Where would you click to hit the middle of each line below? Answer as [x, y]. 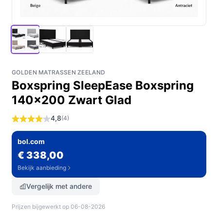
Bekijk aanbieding [42, 168]
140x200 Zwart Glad [72, 100]
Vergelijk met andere [59, 186]
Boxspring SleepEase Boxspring [103, 85]
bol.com [31, 141]
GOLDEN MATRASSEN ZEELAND [59, 72]
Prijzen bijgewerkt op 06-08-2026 [58, 207]
